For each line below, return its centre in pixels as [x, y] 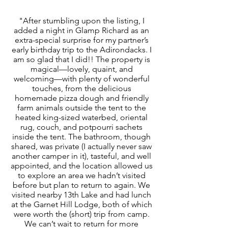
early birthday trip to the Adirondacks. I [81, 49]
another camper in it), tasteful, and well [81, 156]
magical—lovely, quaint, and [81, 69]
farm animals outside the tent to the [81, 107]
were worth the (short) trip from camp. [81, 214]
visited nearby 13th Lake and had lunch [81, 194]
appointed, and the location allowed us [81, 165]
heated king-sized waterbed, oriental [81, 117]
